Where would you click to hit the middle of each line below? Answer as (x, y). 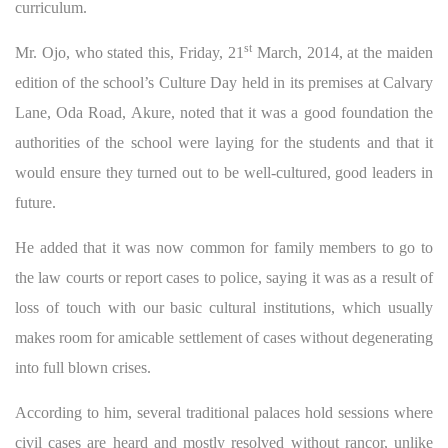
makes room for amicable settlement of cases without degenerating (224, 337)
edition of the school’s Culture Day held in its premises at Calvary (224, 82)
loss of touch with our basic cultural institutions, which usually (224, 307)
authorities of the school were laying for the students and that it (224, 142)
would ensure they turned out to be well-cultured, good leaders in (224, 172)
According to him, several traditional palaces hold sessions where (224, 412)
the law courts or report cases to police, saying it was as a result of (224, 277)
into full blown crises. (83, 367)
